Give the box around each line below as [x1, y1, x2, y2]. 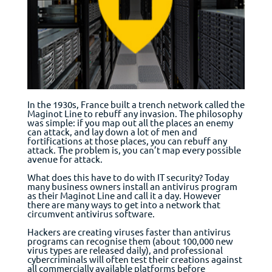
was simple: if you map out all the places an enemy [27, 117, 233, 128]
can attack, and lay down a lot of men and [27, 126, 197, 137]
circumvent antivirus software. [27, 208, 155, 219]
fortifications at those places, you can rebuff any [27, 135, 227, 146]
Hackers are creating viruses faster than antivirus [27, 226, 231, 237]
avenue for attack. [27, 153, 103, 165]
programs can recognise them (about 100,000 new [27, 235, 233, 246]
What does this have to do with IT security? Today [27, 171, 229, 183]
